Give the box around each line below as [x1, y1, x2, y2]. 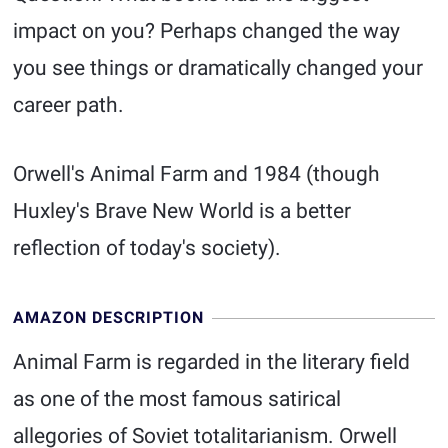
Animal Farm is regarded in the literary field [13, 350, 411, 374]
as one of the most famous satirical [13, 387, 342, 411]
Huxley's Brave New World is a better [13, 199, 352, 223]
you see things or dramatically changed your [13, 56, 424, 80]
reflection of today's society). [13, 236, 282, 260]
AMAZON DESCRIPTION [13, 308, 205, 327]
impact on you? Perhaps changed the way [13, 19, 401, 43]
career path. [13, 93, 125, 117]
